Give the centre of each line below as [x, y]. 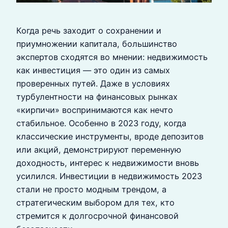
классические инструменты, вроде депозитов [110, 136]
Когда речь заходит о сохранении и [89, 31]
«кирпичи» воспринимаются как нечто [95, 110]
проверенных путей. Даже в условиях [93, 83]
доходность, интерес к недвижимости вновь [108, 163]
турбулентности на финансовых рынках [97, 97]
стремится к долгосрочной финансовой [97, 216]
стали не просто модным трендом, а [91, 189]
